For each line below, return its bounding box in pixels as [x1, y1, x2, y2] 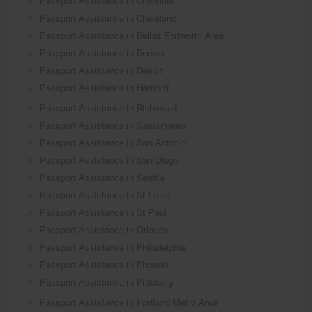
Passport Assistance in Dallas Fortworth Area [39, 29, 224, 42]
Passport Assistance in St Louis [39, 188, 170, 202]
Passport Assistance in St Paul [39, 205, 166, 219]
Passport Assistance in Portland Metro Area [39, 295, 217, 309]
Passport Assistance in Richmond [39, 101, 177, 115]
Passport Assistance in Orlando [39, 223, 168, 237]
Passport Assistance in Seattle [39, 171, 165, 185]
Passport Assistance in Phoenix [39, 258, 169, 272]
